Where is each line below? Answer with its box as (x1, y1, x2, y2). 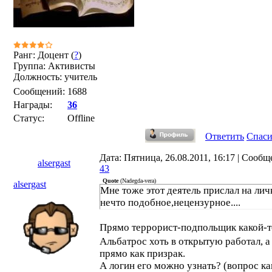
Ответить (205, 131, 244, 141)
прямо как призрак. (100, 248, 185, 259)
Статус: (13, 113, 44, 123)
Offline (67, 113, 95, 123)
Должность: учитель (13, 72, 97, 82)
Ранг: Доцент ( (13, 50, 74, 60)
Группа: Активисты (13, 61, 95, 71)
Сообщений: (13, 86, 65, 97)
